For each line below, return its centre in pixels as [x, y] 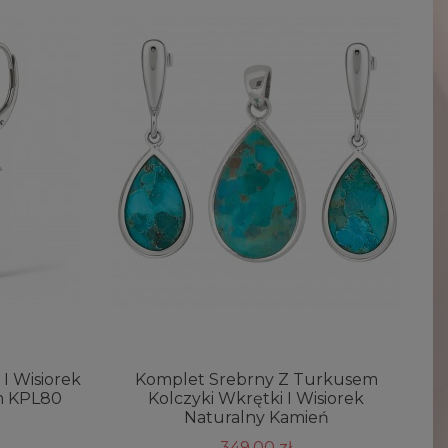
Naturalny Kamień [256, 417]
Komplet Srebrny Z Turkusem [256, 379]
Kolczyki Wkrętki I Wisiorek [256, 398]
